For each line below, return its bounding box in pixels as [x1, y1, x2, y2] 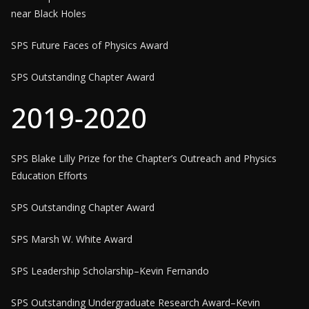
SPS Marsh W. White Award [11, 232, 132, 246]
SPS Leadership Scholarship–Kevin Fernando [11, 264, 209, 277]
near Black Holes [11, 7, 86, 20]
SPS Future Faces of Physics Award [11, 39, 168, 52]
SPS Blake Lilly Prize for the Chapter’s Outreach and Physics [11, 152, 277, 165]
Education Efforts [11, 169, 88, 182]
